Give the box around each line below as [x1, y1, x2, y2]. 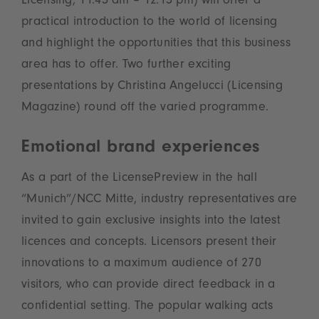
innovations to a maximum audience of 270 [21, 258, 261, 271]
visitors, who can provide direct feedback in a [21, 279, 276, 293]
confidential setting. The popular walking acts [21, 300, 273, 314]
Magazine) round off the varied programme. [21, 102, 269, 115]
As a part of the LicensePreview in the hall [21, 172, 257, 186]
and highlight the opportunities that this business [21, 38, 291, 51]
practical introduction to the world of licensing [21, 16, 278, 30]
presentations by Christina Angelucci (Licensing [21, 80, 283, 94]
